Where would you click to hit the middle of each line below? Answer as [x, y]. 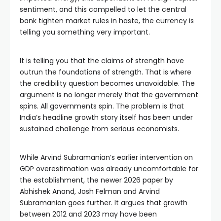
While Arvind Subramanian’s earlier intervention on [106, 157]
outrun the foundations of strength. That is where [106, 72]
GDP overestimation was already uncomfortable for [109, 169]
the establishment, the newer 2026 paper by [96, 180]
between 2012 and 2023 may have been [88, 214]
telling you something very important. [85, 32]
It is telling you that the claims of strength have [102, 61]
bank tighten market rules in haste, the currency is [107, 21]
